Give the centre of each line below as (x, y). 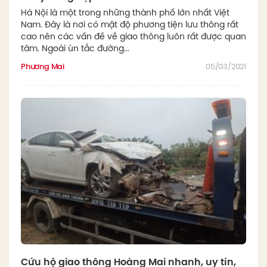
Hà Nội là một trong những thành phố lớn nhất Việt (125, 13)
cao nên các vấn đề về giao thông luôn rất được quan (133, 37)
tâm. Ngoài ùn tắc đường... (75, 49)
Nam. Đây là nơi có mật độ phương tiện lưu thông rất (130, 25)
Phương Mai (43, 67)
